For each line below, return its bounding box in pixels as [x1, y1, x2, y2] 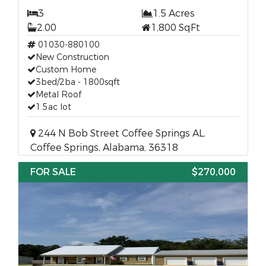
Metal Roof [36, 89, 81, 100]
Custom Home [36, 64, 96, 75]
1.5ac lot [36, 102, 71, 113]
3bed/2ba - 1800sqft [36, 77, 120, 88]
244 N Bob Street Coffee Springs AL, [36, 127, 205, 140]
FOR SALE [30, 166, 76, 178]
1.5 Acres [153, 7, 195, 20]
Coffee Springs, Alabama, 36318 [30, 141, 178, 154]
